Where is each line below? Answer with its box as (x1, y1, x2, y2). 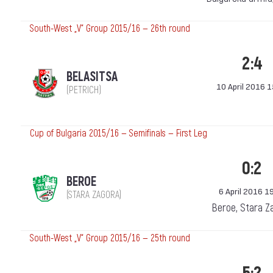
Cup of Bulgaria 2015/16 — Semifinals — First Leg (30, 127, 207, 140)
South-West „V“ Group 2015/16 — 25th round (30, 232, 190, 244)
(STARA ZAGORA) (66, 189, 121, 201)
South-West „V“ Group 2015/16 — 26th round (30, 23, 190, 35)
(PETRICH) (66, 84, 101, 96)
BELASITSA (66, 69, 118, 85)
